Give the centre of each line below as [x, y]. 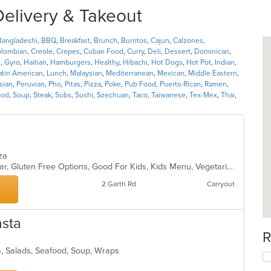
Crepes [68, 51]
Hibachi [135, 62]
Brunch [106, 41]
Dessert [178, 51]
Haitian [35, 62]
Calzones [188, 41]
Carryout [220, 184]
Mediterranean [130, 73]
